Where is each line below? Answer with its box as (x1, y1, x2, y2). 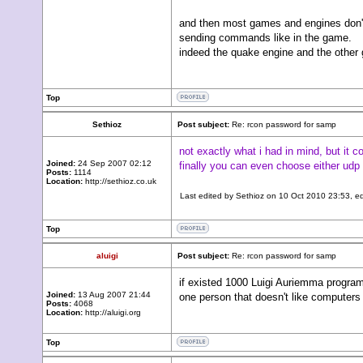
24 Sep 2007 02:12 (75, 159, 152, 168)
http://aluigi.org (83, 308, 141, 317)
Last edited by (180, 191, 236, 200)
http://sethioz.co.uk (83, 177, 156, 186)
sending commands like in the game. (179, 32, 352, 44)
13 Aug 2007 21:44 (75, 290, 151, 299)
